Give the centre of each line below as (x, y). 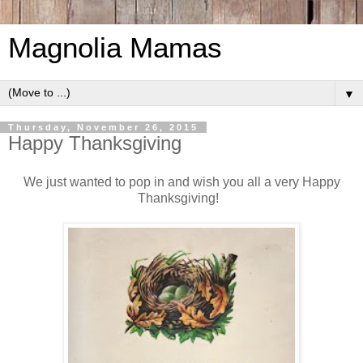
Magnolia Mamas (115, 48)
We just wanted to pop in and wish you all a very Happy (181, 181)
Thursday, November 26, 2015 (103, 127)
